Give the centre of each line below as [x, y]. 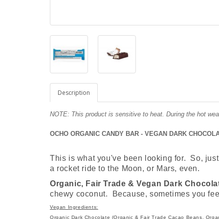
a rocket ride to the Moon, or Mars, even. [126, 168]
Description [74, 92]
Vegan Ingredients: [74, 207]
